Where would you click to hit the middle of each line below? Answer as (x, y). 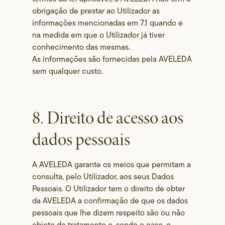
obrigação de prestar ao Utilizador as (96, 11)
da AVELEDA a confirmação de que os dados (110, 201)
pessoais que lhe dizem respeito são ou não (109, 213)
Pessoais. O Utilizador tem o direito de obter (109, 189)
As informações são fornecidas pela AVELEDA (112, 59)
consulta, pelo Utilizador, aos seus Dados (103, 177)
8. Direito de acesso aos (108, 118)
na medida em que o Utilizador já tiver (99, 35)
